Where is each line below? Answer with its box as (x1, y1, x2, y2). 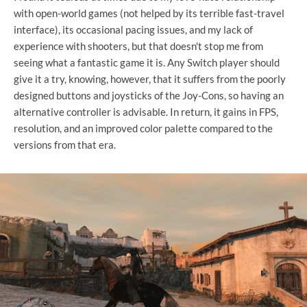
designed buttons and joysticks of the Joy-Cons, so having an (14, 88, 284, 101)
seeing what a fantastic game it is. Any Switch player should (14, 56, 280, 69)
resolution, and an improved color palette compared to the (14, 121, 273, 134)
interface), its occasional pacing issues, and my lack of (14, 23, 253, 36)
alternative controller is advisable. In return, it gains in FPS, (14, 105, 278, 118)
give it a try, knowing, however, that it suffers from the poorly (14, 72, 286, 85)
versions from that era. (14, 138, 116, 151)
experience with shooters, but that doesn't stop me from (14, 39, 263, 52)
